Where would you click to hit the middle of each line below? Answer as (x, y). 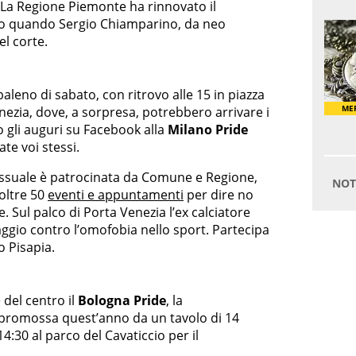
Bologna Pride (122, 300)
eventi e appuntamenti (116, 194)
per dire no (219, 194)
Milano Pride (208, 129)
